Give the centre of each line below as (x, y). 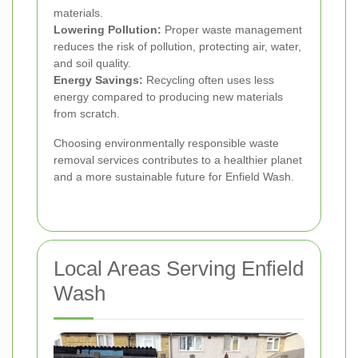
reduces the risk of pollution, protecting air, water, (177, 47)
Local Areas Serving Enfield (179, 269)
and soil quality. (92, 64)
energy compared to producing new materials (168, 97)
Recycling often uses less (209, 80)
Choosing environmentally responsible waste (166, 143)
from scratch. (87, 114)
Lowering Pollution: (107, 30)
